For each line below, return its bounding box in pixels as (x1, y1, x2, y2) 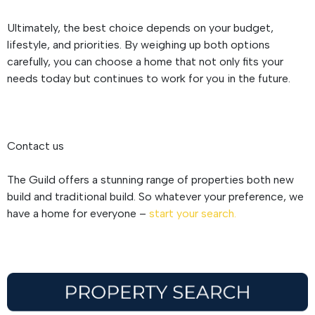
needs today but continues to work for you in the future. (7, 71, 290, 85)
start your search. (149, 206, 236, 220)
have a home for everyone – (7, 206, 149, 220)
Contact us (7, 139, 64, 153)
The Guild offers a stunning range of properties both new (7, 172, 294, 186)
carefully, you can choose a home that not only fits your (7, 54, 283, 68)
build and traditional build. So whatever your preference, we (7, 189, 304, 203)
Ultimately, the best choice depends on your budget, (7, 20, 274, 34)
